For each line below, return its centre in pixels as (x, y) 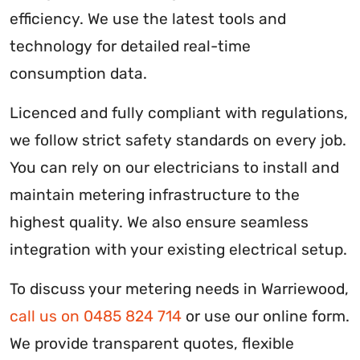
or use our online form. (266, 317)
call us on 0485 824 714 (96, 317)
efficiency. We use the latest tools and (148, 19)
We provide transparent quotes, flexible (152, 344)
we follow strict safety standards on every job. (178, 141)
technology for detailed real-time (130, 47)
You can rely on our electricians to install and (174, 168)
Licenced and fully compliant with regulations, (179, 113)
